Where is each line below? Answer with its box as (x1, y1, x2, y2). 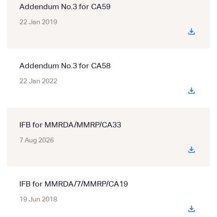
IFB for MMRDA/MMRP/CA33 (19, 122, 121, 129)
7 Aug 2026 (19, 137, 54, 144)
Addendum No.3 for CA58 (19, 62, 110, 70)
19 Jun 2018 (19, 196, 57, 203)
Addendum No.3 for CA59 (19, 3, 110, 11)
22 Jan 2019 (19, 19, 57, 26)
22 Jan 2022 (19, 78, 57, 85)
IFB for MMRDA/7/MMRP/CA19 (19, 181, 128, 188)
